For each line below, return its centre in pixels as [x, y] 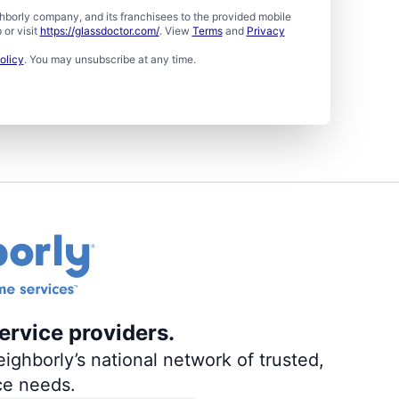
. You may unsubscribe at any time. [110, 60]
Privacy [265, 31]
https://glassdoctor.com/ [99, 31]
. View [175, 31]
